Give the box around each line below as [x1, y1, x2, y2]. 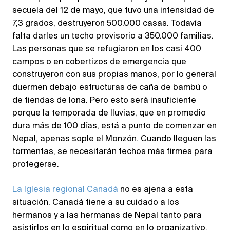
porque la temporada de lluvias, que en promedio [12, 109, 206, 118]
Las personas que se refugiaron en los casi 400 [12, 45, 201, 54]
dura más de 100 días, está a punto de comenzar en [12, 122, 217, 131]
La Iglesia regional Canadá [12, 186, 118, 195]
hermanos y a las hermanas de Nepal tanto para [12, 212, 202, 220]
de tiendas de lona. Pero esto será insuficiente [12, 97, 196, 105]
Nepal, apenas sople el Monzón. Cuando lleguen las [12, 135, 216, 144]
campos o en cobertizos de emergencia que [12, 58, 186, 67]
